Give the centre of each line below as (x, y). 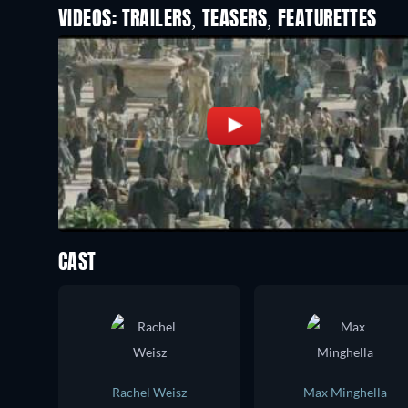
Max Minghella (345, 392)
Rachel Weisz (149, 392)
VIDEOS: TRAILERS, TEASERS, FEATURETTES (218, 20)
